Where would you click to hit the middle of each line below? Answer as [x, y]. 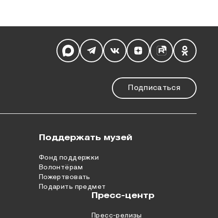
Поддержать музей [85, 138]
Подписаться [154, 88]
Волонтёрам [61, 168]
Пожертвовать [64, 177]
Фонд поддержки [69, 158]
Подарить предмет [72, 187]
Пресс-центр [123, 196]
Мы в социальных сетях [111, 44]
